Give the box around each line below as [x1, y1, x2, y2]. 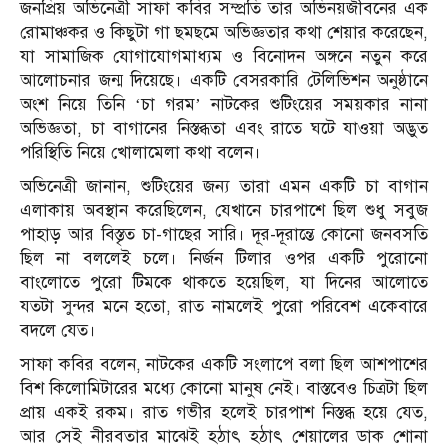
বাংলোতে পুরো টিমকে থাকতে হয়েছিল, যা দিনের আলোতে [20, 271, 428, 293]
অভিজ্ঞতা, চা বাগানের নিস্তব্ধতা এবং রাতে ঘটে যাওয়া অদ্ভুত [20, 117, 428, 139]
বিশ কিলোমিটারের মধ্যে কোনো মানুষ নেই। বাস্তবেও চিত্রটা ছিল [20, 377, 428, 399]
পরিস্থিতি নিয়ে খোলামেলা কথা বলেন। [20, 141, 261, 163]
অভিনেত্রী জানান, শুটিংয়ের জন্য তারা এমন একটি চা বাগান [20, 175, 428, 197]
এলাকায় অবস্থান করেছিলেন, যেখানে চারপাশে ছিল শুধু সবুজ [20, 199, 428, 221]
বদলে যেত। [20, 319, 96, 341]
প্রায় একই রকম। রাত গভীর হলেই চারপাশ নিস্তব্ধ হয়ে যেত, [20, 401, 428, 423]
